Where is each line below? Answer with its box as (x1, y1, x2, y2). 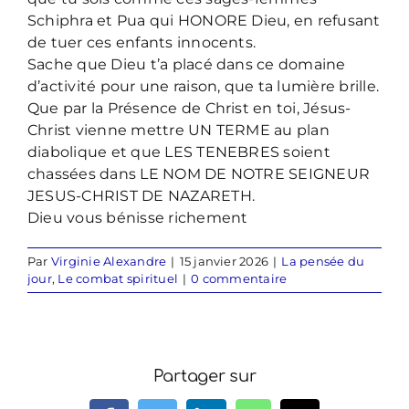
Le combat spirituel (58, 270, 179, 286)
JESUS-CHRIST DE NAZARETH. (27, 186, 256, 204)
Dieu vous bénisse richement (27, 208, 248, 226)
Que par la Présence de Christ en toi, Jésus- (27, 99, 351, 117)
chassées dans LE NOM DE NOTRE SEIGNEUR (27, 164, 371, 183)
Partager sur (152, 366, 257, 385)
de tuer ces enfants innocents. (27, 33, 257, 51)
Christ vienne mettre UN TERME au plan (27, 121, 330, 139)
